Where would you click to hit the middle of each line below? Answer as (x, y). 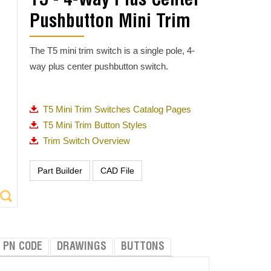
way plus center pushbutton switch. (99, 66)
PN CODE (22, 247)
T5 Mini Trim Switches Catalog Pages (117, 109)
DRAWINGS (81, 247)
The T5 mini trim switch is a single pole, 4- (112, 51)
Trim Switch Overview (86, 141)
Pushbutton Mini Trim (110, 23)
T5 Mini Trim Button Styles (95, 125)
